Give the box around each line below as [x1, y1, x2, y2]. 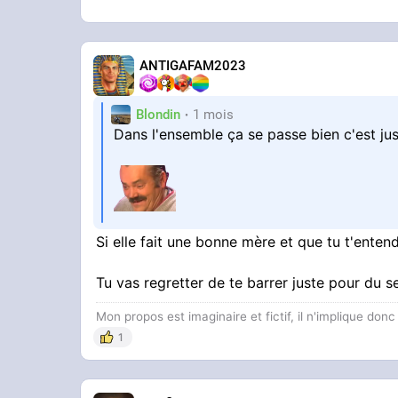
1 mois [193, 106, 235, 123]
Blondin [136, 106, 181, 123]
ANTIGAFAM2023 [139, 57, 247, 74]
